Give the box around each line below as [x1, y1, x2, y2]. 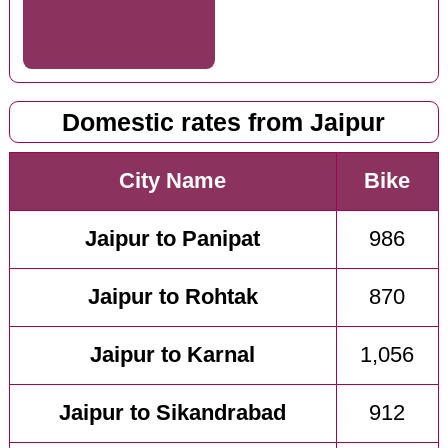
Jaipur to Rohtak [87, 285, 258, 310]
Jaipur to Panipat [85, 227, 261, 252]
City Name [119, 169, 227, 194]
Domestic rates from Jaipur [62, 108, 386, 136]
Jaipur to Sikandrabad [59, 401, 287, 426]
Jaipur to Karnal [90, 343, 256, 368]
